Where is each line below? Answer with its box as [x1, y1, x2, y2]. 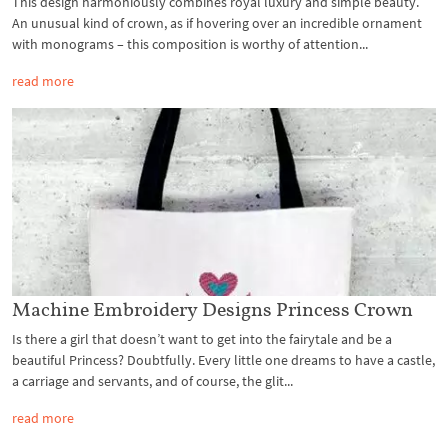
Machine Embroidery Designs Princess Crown [12, 297, 413, 322]
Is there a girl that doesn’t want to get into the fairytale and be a [12, 330, 392, 349]
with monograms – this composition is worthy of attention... [12, 34, 368, 53]
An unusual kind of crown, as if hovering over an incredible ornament [12, 13, 422, 32]
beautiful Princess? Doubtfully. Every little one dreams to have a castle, [12, 351, 435, 370]
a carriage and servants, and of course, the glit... [12, 372, 293, 391]
